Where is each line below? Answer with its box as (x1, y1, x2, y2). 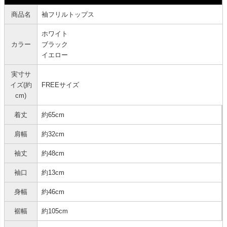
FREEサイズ (42, 81, 79, 89)
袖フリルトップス (42, 10, 94, 18)
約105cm (42, 207, 68, 215)
